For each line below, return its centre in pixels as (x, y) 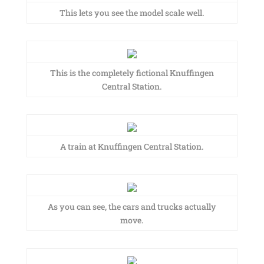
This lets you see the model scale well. (132, 13)
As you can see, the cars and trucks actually (132, 207)
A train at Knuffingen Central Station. (132, 146)
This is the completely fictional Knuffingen (132, 73)
